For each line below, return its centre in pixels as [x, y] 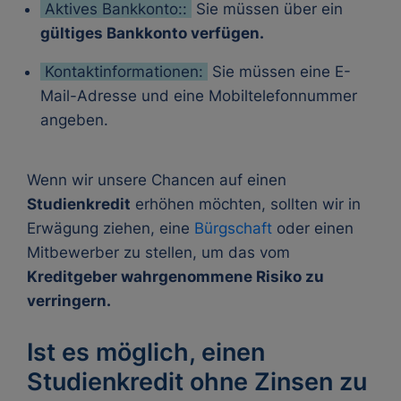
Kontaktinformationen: [124, 72]
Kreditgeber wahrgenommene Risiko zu [175, 277]
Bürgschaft [235, 228]
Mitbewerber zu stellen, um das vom [158, 252]
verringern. [69, 301]
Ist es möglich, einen [146, 352]
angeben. [74, 120]
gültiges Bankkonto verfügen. [152, 33]
